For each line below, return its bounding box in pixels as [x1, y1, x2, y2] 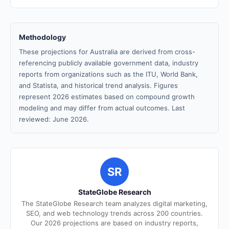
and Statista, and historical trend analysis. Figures [19, 81, 178, 89]
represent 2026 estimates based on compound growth [19, 93, 195, 101]
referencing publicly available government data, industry [19, 59, 198, 67]
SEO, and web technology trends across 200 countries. [26, 209, 203, 217]
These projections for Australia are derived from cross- [19, 48, 195, 56]
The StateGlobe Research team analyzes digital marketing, [21, 199, 208, 208]
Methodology [19, 33, 66, 41]
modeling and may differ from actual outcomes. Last [19, 104, 185, 112]
